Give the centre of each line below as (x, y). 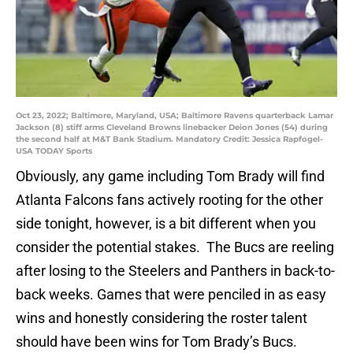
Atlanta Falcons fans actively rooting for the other (169, 200)
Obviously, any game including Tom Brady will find (170, 176)
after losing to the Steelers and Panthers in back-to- (175, 271)
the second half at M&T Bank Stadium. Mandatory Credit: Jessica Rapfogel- (169, 139)
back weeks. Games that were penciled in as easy (171, 295)
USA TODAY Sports (54, 151)
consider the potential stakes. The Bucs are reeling (175, 247)
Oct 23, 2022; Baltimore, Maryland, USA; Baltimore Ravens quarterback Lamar (175, 116)
